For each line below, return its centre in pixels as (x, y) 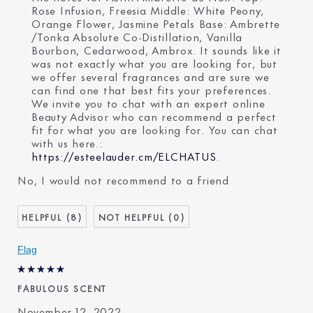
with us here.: (67, 142)
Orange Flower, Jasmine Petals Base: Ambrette (156, 22)
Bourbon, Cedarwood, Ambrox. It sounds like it (156, 49)
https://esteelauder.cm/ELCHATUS (124, 155)
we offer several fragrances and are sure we (151, 75)
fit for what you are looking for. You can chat (155, 129)
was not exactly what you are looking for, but (154, 62)
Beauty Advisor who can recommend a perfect (154, 115)
